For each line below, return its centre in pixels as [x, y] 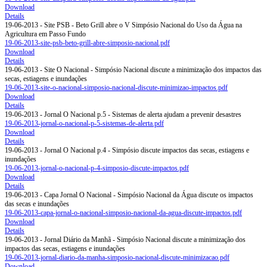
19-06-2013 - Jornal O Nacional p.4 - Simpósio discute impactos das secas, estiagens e [127, 150]
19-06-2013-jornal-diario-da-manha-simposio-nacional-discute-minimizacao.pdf [117, 258]
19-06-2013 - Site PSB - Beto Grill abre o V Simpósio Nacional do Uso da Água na [123, 25]
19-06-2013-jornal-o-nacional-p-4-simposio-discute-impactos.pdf [97, 168]
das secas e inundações [37, 204]
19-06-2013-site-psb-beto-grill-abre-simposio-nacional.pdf [87, 43]
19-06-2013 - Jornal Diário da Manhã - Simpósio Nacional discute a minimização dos [125, 240]
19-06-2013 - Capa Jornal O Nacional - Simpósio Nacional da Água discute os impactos [129, 195]
